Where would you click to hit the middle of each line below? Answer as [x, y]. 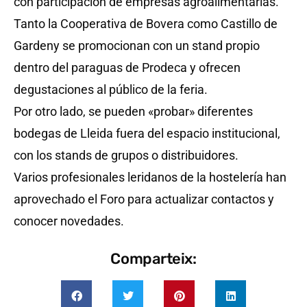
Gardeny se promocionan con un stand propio [137, 46]
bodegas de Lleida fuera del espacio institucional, [147, 133]
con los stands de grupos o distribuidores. [126, 155]
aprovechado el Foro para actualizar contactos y [144, 199]
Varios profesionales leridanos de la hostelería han [150, 177]
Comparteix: [153, 259]
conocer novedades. [69, 221]
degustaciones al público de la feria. [111, 89]
